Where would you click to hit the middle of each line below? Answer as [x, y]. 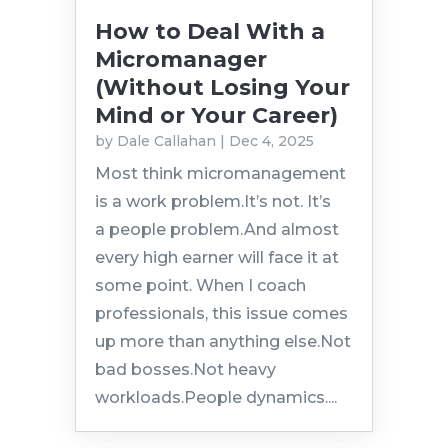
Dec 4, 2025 [271, 141]
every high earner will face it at [216, 258]
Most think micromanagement [220, 174]
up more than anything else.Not [222, 342]
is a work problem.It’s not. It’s [212, 202]
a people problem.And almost [216, 230]
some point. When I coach [200, 286]
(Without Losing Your [222, 88]
